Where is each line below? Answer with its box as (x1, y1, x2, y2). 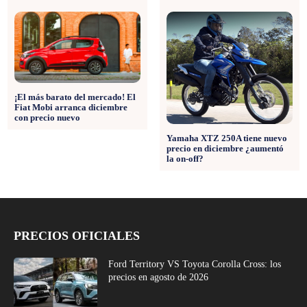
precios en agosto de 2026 (108, 272, 209, 283)
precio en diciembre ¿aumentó (166, 143, 284, 154)
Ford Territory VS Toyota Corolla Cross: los (108, 259, 282, 270)
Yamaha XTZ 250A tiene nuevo (166, 133, 287, 144)
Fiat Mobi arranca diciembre (14, 102, 127, 113)
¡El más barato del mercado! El (14, 92, 136, 103)
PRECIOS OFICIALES (14, 229, 140, 243)
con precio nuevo (14, 112, 80, 123)
